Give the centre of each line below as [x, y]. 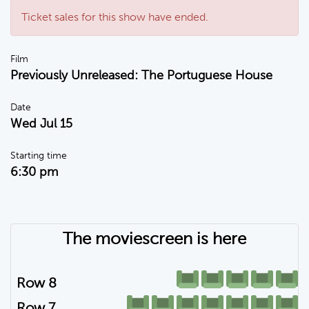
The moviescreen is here [154, 238]
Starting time [39, 156]
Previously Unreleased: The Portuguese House [141, 75]
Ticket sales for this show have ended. [115, 17]
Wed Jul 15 [41, 123]
